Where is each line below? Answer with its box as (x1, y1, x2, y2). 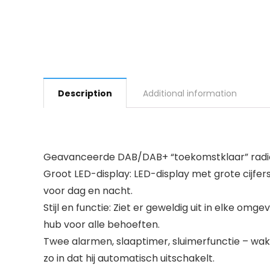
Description (58, 87, 112, 99)
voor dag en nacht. (43, 184, 133, 198)
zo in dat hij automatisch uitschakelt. (43, 251, 215, 265)
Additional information (143, 87, 237, 99)
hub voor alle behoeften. (43, 218, 160, 231)
